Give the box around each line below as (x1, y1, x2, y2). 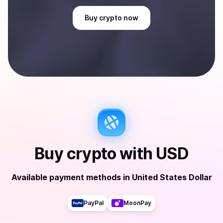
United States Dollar (131, 172, 212, 182)
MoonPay (123, 199, 151, 207)
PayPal (84, 199, 104, 207)
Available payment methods (11, 172, 121, 182)
